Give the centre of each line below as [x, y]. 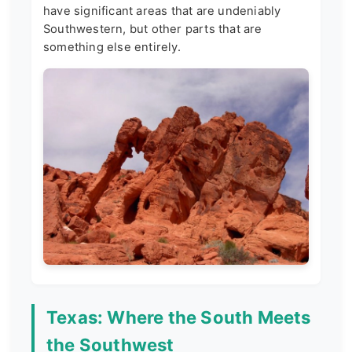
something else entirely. [112, 47]
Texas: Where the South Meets [179, 318]
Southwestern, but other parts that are [153, 29]
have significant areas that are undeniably [162, 11]
